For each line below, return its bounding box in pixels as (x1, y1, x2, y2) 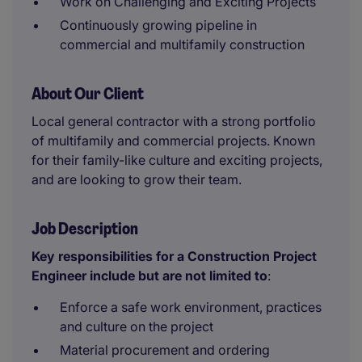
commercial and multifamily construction (60, 36, 305, 53)
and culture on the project (60, 318, 213, 335)
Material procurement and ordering (60, 342, 270, 358)
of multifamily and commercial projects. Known (32, 133, 315, 149)
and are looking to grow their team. (32, 171, 242, 187)
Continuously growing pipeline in (60, 17, 257, 33)
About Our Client (32, 83, 144, 104)
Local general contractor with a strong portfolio (32, 113, 316, 129)
